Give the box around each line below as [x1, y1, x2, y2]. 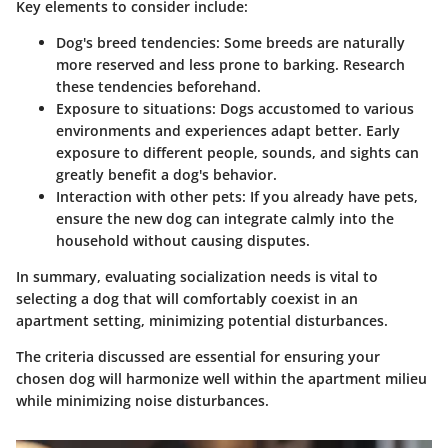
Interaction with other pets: [56, 187, 246, 206]
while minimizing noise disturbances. [16, 391, 269, 410]
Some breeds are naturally [220, 33, 405, 52]
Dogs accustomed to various [216, 99, 414, 118]
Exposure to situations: [56, 99, 216, 118]
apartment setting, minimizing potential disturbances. [16, 311, 388, 330]
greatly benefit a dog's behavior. [56, 165, 277, 184]
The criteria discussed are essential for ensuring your [16, 347, 380, 366]
